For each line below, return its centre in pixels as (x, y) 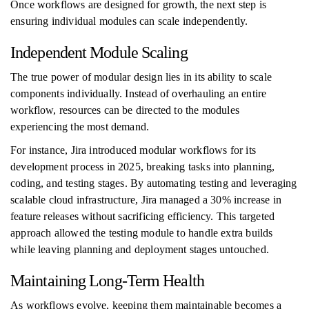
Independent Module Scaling (99, 52)
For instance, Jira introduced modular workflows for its (133, 150)
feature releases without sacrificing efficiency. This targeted (143, 216)
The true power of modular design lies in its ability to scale (141, 77)
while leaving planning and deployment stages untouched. (140, 249)
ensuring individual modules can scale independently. (129, 21)
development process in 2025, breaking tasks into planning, (143, 167)
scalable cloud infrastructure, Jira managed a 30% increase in (146, 200)
